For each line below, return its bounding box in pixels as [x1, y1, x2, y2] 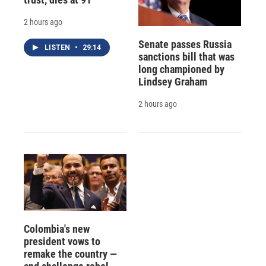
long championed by [138, 62, 224, 75]
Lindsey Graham [138, 75, 207, 88]
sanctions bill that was [138, 50, 235, 63]
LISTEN [45, 43, 72, 52]
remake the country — [24, 247, 117, 260]
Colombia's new [24, 222, 90, 235]
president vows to [24, 235, 100, 248]
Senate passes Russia [138, 37, 232, 50]
